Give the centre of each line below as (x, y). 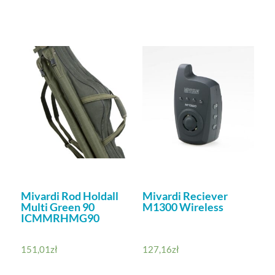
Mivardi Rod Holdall (69, 196)
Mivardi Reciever (185, 196)
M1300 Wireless (183, 207)
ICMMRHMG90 (60, 218)
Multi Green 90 (57, 207)
